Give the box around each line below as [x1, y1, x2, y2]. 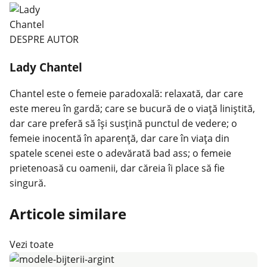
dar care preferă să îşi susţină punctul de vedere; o [10, 117, 237, 131]
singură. [10, 176, 46, 190]
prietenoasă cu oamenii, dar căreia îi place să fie [10, 162, 225, 175]
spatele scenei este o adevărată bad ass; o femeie [10, 147, 231, 160]
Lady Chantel [10, 59, 82, 74]
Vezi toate [10, 238, 54, 252]
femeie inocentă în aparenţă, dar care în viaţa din [10, 132, 229, 145]
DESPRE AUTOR [10, 32, 79, 46]
